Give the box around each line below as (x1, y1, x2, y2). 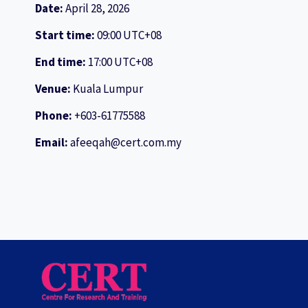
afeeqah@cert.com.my (70, 134, 181, 150)
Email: (35, 134, 70, 150)
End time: (35, 54, 88, 69)
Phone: (35, 107, 74, 123)
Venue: (35, 80, 73, 96)
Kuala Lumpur (73, 80, 143, 96)
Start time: (35, 27, 97, 43)
